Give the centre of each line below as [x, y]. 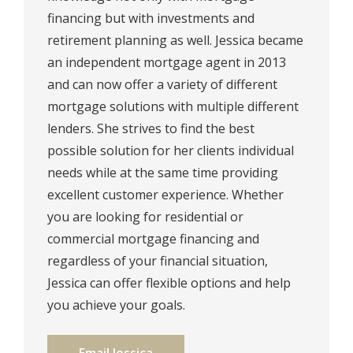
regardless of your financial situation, [158, 261]
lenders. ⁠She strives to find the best [151, 129]
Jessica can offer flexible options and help [169, 283]
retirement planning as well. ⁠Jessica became [175, 41]
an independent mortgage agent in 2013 [167, 63]
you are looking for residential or [145, 217]
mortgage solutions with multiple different [173, 107]
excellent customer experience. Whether [165, 195]
